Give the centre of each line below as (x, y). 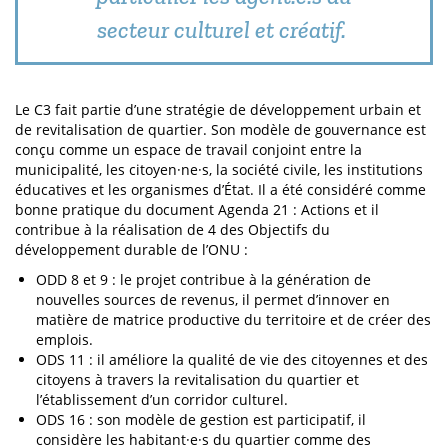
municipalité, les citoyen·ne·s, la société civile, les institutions (219, 169)
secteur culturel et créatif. (224, 29)
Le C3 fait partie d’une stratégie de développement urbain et (218, 109)
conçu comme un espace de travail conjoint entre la (188, 149)
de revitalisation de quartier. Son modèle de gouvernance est (220, 129)
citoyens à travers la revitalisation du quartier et (197, 379)
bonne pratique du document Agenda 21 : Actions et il (197, 209)
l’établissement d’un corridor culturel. (162, 399)
